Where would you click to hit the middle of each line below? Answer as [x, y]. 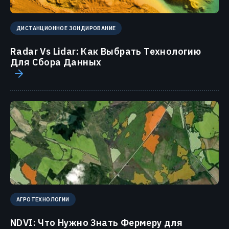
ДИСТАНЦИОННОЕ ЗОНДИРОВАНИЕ [66, 28]
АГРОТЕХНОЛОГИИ [43, 200]
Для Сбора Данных [56, 62]
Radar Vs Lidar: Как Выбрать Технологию [106, 51]
